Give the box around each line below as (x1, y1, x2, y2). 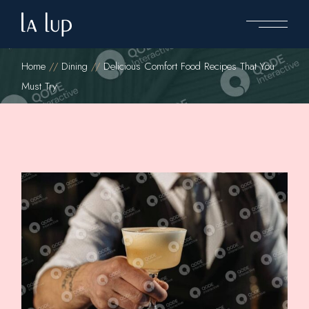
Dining (61, 59, 88, 74)
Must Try (21, 79, 58, 94)
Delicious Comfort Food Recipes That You (103, 59, 275, 74)
